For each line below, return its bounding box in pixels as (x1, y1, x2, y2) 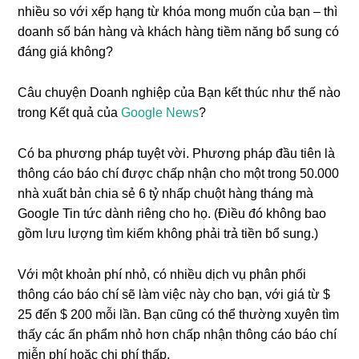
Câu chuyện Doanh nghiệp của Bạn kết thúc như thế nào (18, 86, 341, 99)
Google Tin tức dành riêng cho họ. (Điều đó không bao (18, 207, 327, 220)
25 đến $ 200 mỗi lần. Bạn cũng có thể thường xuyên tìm (18, 308, 340, 321)
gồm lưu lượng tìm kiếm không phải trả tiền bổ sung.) (18, 227, 319, 240)
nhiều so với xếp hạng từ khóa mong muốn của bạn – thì (18, 5, 338, 18)
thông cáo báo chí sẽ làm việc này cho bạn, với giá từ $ (18, 288, 331, 301)
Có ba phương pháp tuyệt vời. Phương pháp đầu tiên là (18, 147, 336, 160)
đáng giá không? (18, 45, 114, 58)
